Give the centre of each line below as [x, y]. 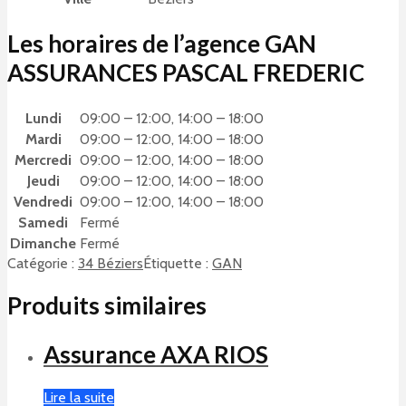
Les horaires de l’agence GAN [162, 44]
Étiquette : [178, 263]
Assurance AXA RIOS [156, 354]
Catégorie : [43, 263]
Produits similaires [107, 306]
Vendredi [43, 201]
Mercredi [43, 159]
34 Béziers [111, 263]
